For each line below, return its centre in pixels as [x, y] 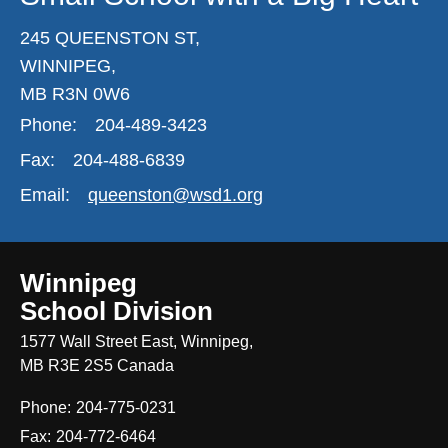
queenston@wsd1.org [175, 194]
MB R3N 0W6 [75, 93]
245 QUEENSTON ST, [110, 37]
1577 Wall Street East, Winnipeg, [136, 341]
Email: [45, 194]
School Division [116, 310]
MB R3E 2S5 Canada [97, 365]
